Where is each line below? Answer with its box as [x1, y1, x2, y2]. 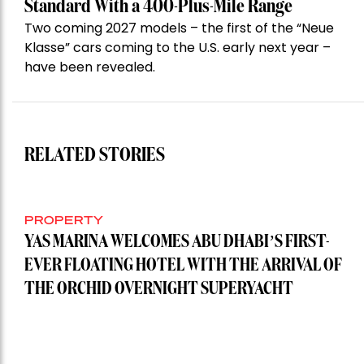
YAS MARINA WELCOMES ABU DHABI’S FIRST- [24, 233, 329, 252]
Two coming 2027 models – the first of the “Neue [24, 19, 334, 38]
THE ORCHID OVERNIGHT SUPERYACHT [24, 280, 293, 299]
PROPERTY [24, 212, 104, 227]
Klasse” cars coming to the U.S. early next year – [24, 38, 331, 58]
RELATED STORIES [24, 145, 165, 166]
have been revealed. [24, 58, 155, 77]
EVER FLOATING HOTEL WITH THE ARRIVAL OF [24, 257, 342, 275]
